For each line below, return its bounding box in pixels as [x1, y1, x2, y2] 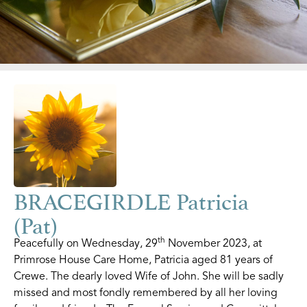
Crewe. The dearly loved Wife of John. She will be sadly [14, 269, 284, 283]
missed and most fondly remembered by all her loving [14, 285, 278, 299]
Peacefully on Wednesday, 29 [14, 236, 158, 250]
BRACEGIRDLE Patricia [14, 182, 249, 216]
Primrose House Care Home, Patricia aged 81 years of [14, 252, 273, 267]
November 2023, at [165, 236, 262, 250]
